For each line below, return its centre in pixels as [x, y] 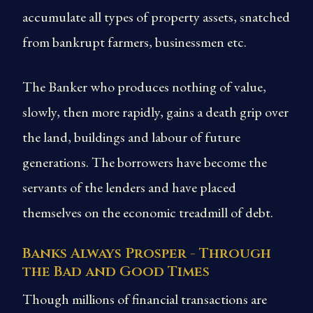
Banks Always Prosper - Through [147, 253]
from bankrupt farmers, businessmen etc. [134, 42]
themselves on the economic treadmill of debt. [148, 212]
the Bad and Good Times [116, 271]
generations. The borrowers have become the [145, 162]
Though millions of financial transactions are [145, 299]
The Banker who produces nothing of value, [144, 87]
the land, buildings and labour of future [131, 137]
